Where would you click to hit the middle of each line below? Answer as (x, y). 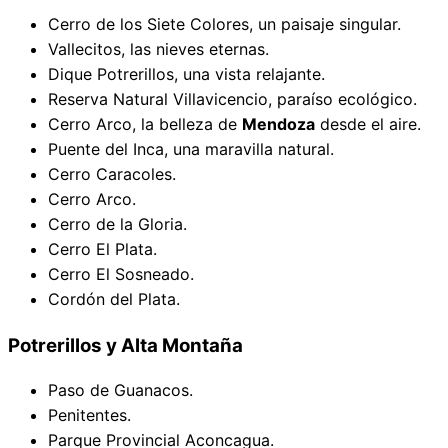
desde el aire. (368, 123)
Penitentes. (89, 415)
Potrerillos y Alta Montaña (125, 345)
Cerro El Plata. (102, 248)
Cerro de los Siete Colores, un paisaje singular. (224, 23)
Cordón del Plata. (114, 298)
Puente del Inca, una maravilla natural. (191, 148)
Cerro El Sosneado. (121, 273)
